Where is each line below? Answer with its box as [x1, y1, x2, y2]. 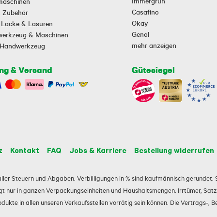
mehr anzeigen [132, 41, 177, 50]
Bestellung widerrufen [134, 145, 214, 155]
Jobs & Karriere [69, 145, 126, 155]
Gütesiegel [132, 64, 175, 76]
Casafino [132, 8, 159, 16]
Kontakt [10, 145, 39, 155]
